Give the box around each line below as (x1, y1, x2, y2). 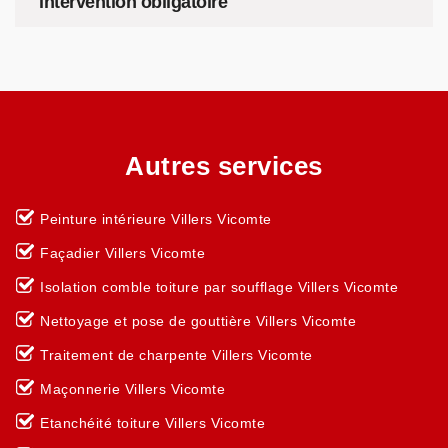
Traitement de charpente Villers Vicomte (40, 347, 313, 363)
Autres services (125, 151, 323, 181)
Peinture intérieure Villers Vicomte (40, 211, 272, 227)
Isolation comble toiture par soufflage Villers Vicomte (40, 279, 398, 295)
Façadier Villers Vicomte (40, 245, 205, 261)
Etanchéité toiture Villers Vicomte (40, 415, 265, 431)
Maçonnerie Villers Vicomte (40, 381, 225, 397)
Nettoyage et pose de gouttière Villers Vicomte (40, 313, 356, 329)
